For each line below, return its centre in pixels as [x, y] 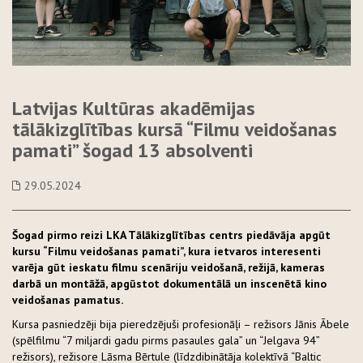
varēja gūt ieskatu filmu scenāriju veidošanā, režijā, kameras [169, 267]
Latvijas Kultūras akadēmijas [134, 108]
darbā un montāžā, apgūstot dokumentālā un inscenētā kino [169, 283]
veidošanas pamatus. [68, 299]
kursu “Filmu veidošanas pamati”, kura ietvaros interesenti [167, 251]
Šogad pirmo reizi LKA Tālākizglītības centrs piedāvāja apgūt [171, 235]
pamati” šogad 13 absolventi [132, 150]
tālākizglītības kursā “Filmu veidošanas [175, 129]
